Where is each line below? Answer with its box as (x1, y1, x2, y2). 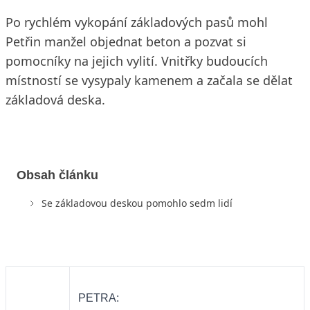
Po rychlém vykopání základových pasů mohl (6, 14, 268, 30)
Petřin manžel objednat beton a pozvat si (6, 33, 246, 50)
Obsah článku (17, 167, 98, 182)
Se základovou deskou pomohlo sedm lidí (42, 196, 232, 210)
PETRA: (78, 292, 122, 304)
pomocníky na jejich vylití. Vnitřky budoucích (6, 53, 268, 69)
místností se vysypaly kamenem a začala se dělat (6, 72, 293, 89)
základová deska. (6, 91, 105, 108)
